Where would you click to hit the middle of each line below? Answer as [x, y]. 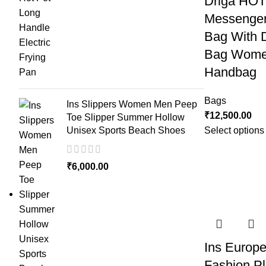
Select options [234, 130]
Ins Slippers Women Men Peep [132, 104]
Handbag [230, 72]
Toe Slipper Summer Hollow [126, 117]
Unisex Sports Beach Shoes [126, 130]
